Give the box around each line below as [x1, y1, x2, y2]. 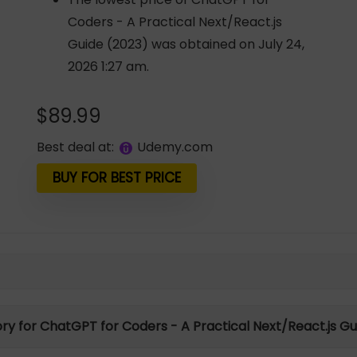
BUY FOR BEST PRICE [53, 168, 182, 187]
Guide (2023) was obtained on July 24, [68, 35, 305, 53]
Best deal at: [37, 138, 115, 156]
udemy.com [146, 138, 214, 156]
